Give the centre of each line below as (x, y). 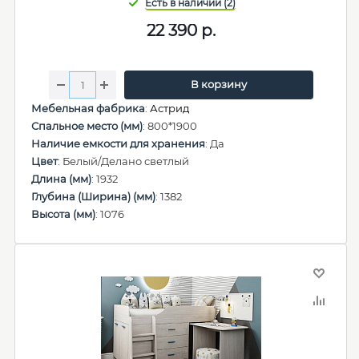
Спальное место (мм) (87, 126)
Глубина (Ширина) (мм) (93, 196)
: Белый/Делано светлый (123, 161)
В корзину (218, 84)
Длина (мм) (61, 179)
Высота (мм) (63, 214)
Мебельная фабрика (88, 108)
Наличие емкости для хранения (118, 143)
